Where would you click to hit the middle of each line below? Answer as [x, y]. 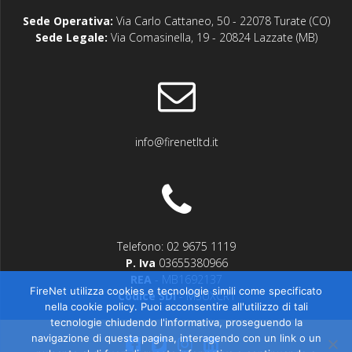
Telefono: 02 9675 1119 [176, 246]
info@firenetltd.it [176, 142]
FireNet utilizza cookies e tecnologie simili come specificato [176, 291]
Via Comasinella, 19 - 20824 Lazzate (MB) [213, 37]
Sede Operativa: [68, 21]
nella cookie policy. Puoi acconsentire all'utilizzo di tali [176, 306]
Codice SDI [147, 296]
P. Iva [140, 263]
